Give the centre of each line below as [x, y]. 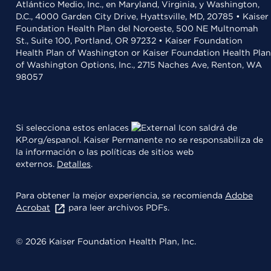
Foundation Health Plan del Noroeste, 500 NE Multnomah [137, 28]
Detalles [74, 164]
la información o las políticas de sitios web [105, 152]
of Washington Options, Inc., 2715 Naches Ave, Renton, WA [139, 64]
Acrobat [33, 207]
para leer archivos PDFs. [118, 207]
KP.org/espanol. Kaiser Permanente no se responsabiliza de [139, 139]
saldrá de [217, 127]
